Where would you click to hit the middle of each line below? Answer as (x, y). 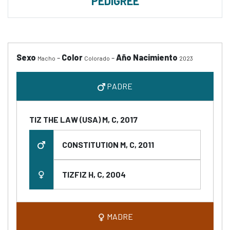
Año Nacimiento (147, 57)
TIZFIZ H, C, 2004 (94, 174)
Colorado (97, 58)
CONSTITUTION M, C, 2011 (108, 145)
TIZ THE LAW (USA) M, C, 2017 (83, 119)
